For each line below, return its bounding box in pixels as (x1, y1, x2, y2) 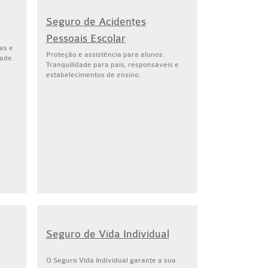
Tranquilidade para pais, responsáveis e (45, 60, 179, 69)
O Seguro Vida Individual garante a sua (45, 256, 176, 264)
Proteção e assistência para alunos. (45, 50, 165, 59)
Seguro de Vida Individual (45, 228, 169, 240)
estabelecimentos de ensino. (45, 71, 141, 79)
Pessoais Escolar (45, 32, 126, 45)
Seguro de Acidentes (45, 16, 146, 28)
